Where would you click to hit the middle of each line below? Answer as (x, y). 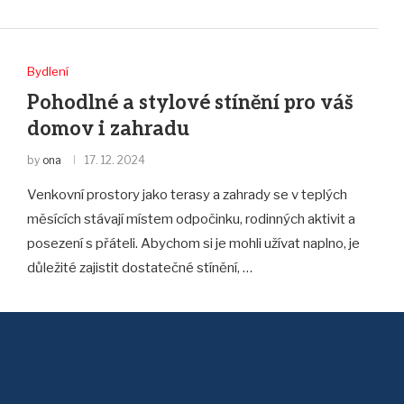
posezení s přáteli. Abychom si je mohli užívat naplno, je (193, 244)
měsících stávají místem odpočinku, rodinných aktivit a (191, 220)
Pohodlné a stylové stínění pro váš (190, 103)
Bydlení (47, 72)
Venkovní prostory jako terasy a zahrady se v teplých (187, 195)
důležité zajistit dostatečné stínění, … (139, 268)
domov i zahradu (108, 129)
